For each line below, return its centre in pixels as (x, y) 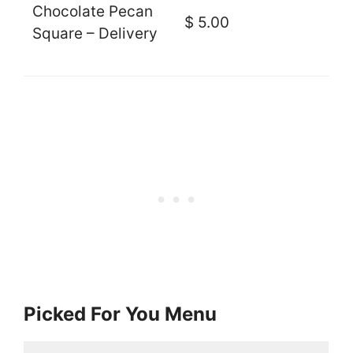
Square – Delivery (95, 34)
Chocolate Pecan (92, 12)
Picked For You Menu (120, 314)
